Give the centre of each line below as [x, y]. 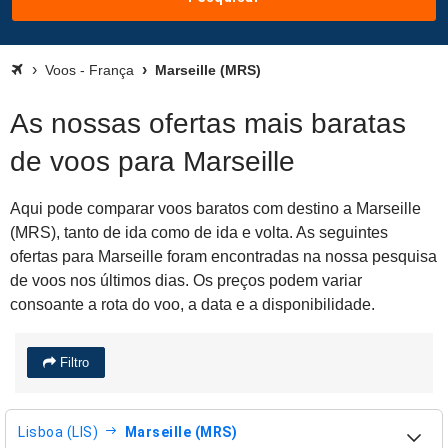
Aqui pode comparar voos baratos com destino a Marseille [215, 208]
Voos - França [89, 70]
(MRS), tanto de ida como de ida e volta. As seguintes [199, 232]
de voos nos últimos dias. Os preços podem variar [186, 280]
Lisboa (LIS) [58, 431]
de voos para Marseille [152, 161]
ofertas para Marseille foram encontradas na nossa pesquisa [223, 256]
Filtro [72, 362]
